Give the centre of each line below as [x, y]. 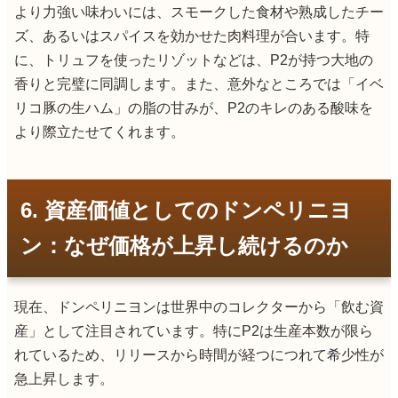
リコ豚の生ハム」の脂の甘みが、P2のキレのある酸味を [194, 107]
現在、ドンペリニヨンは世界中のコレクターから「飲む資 [199, 306]
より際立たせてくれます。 [99, 131]
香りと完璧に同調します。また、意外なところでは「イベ [199, 84]
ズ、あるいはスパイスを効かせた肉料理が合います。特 [192, 36]
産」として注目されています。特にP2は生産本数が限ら [194, 330]
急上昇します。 [64, 378]
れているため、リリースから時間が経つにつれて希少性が [199, 354]
